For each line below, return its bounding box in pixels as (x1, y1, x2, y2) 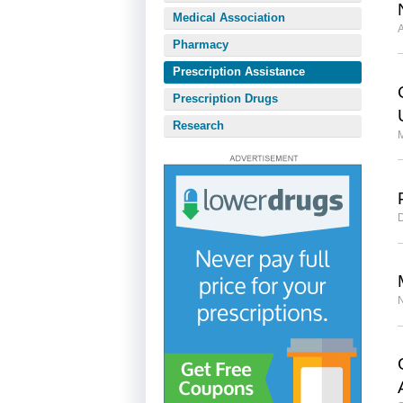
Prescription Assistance (173, 65, 305, 78)
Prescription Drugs (173, 92, 278, 105)
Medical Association (173, 11, 285, 24)
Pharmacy (173, 38, 228, 51)
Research (173, 119, 224, 132)
